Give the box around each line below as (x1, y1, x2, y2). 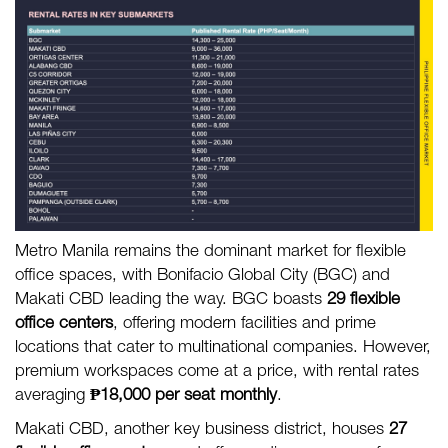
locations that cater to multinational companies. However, (15, 340, 431, 358)
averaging (15, 388, 90, 406)
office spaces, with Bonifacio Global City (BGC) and (15, 268, 390, 286)
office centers (15, 316, 113, 334)
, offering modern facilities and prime (113, 316, 376, 334)
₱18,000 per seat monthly (90, 388, 277, 406)
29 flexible (327, 292, 400, 310)
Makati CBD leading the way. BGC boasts (15, 292, 327, 310)
